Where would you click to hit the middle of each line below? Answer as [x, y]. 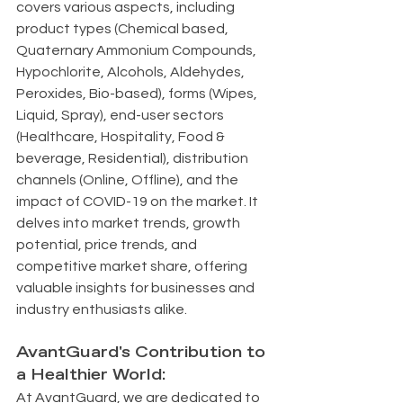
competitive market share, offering [133, 266]
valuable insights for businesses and [137, 288]
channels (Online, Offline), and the [129, 180]
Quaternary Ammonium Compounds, [138, 50]
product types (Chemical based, [124, 29]
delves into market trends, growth [130, 223]
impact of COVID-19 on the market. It [139, 201]
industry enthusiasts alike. [102, 309]
